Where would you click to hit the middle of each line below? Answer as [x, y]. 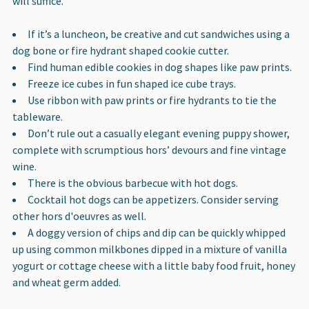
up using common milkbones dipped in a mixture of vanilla [150, 249]
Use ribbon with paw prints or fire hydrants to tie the [152, 100]
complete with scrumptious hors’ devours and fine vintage [149, 149]
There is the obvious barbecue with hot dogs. [133, 182]
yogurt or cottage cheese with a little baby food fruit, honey [154, 265]
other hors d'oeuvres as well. [79, 216]
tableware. [38, 116]
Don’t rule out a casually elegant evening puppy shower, [159, 133]
